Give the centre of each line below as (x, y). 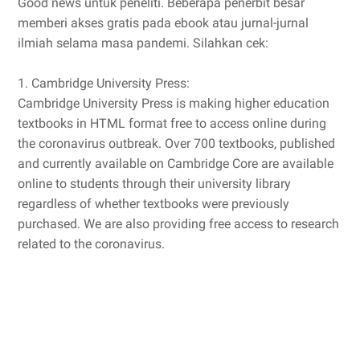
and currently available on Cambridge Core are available (176, 163)
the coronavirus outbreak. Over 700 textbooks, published (176, 143)
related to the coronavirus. (91, 243)
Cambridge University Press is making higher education (174, 103)
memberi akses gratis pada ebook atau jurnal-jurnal (163, 22)
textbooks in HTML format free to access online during (172, 123)
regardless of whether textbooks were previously (153, 203)
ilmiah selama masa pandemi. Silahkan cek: (143, 43)
